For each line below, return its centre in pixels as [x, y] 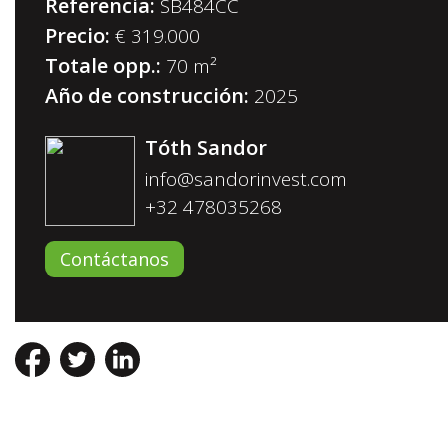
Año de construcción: [147, 95]
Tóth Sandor [206, 147]
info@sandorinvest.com [246, 179]
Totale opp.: [103, 65]
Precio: [77, 35]
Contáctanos [114, 259]
